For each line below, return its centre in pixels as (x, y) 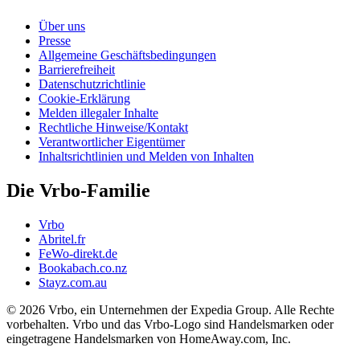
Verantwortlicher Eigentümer (112, 142)
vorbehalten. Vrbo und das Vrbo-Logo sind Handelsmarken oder (170, 325)
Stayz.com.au (73, 283)
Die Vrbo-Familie (78, 191)
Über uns (62, 27)
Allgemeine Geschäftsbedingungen (127, 55)
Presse (55, 41)
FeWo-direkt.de (78, 254)
